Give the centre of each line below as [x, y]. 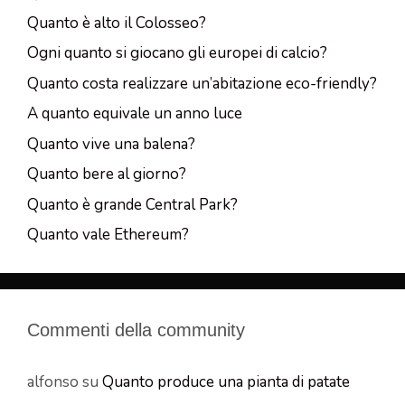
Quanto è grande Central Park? [132, 204]
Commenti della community [136, 330]
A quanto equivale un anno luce [135, 114]
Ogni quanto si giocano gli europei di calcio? [177, 53]
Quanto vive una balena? [111, 144]
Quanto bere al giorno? [107, 174]
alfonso [53, 382]
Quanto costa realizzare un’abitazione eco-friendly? [202, 83]
